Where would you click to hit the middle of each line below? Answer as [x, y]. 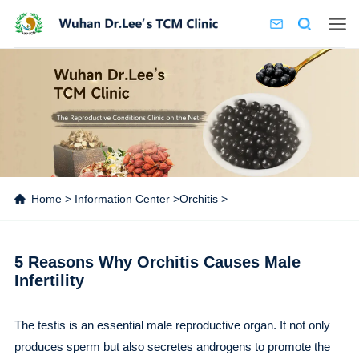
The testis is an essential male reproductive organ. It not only [172, 325]
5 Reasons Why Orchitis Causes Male [157, 262]
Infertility [49, 280]
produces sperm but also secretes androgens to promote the [172, 347]
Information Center [122, 199]
